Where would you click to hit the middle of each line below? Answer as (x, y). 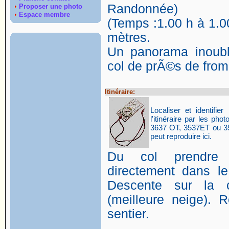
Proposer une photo (51, 6)
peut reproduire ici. (181, 136)
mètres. (129, 38)
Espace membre (44, 15)
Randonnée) (143, 9)
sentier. (128, 214)
